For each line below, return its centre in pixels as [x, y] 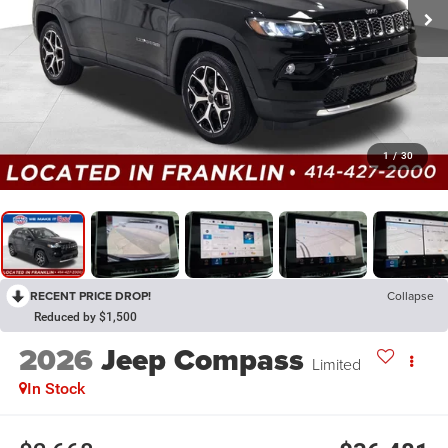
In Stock [55, 389]
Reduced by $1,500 [85, 317]
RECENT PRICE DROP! [90, 296]
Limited [336, 364]
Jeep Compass [202, 360]
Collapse [410, 296]
